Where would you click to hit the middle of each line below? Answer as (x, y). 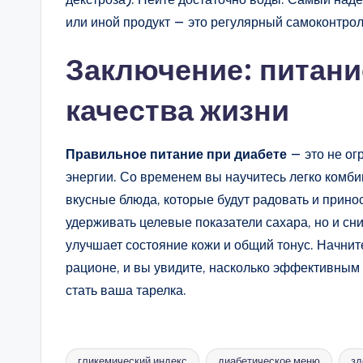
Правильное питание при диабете (176, 154)
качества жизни (177, 110)
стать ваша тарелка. (126, 290)
